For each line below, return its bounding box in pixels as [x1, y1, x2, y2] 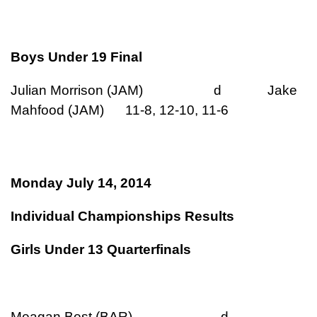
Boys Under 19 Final [11, 49, 142, 64]
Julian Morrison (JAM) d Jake [11, 82, 297, 98]
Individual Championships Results [11, 209, 234, 224]
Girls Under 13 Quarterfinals [11, 242, 191, 258]
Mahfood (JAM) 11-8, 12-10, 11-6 [11, 102, 229, 117]
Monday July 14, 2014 [11, 175, 151, 191]
